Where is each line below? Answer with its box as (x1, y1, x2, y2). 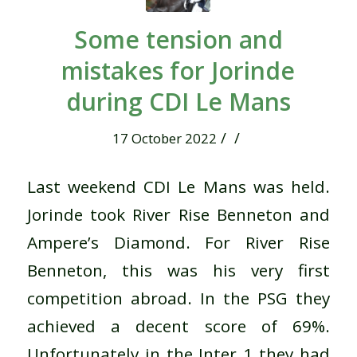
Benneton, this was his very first (26, 258, 331, 281)
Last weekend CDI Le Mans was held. (26, 175, 331, 198)
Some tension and (73, 22, 283, 56)
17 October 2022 (112, 128, 218, 147)
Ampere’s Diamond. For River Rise (26, 230, 331, 253)
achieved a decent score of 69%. (26, 314, 331, 337)
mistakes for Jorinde (61, 53, 296, 87)
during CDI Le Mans (65, 84, 291, 118)
